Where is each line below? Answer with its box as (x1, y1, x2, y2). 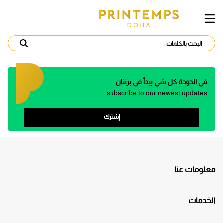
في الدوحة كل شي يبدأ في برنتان (115, 77, 207, 86)
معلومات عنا (174, 165, 215, 174)
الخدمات (188, 196, 215, 205)
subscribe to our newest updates (107, 88, 207, 97)
